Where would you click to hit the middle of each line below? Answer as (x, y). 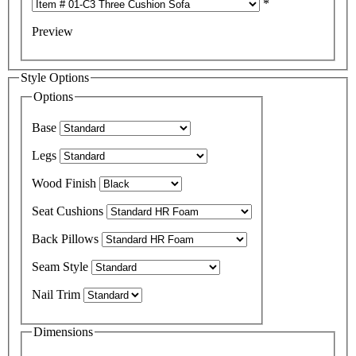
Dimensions (63, 332)
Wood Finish (64, 184)
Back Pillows (65, 239)
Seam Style (60, 267)
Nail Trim (56, 295)
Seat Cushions (68, 211)
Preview (52, 31)
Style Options (69, 77)
